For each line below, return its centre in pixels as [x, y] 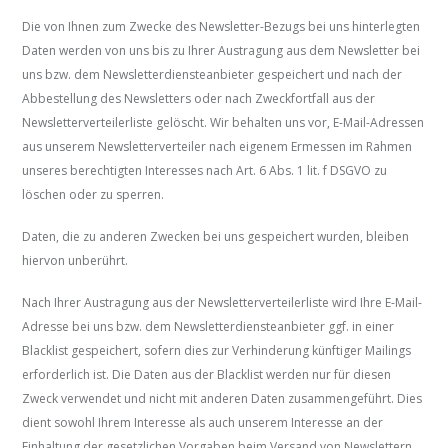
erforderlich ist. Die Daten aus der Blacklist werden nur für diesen [207, 375]
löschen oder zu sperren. [93, 195]
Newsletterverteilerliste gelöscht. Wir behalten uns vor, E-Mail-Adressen [223, 123]
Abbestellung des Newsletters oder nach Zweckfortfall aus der [199, 99]
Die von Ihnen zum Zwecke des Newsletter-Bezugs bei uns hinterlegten [221, 27]
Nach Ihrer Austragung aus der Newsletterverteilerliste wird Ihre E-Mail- [222, 303]
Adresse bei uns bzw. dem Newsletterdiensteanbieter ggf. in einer [208, 327]
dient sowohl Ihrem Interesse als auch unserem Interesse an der [203, 423]
